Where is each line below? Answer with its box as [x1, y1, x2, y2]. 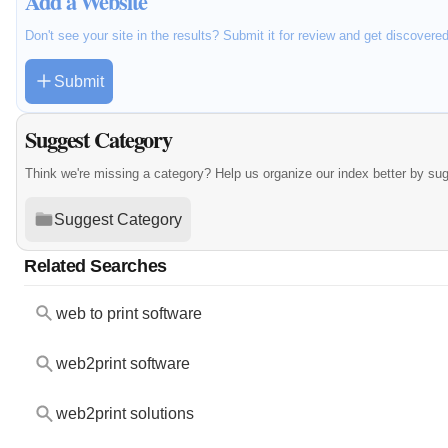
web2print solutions [55, 404, 194, 422]
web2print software [55, 354, 190, 372]
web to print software [55, 304, 202, 322]
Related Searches [24, 254, 167, 276]
